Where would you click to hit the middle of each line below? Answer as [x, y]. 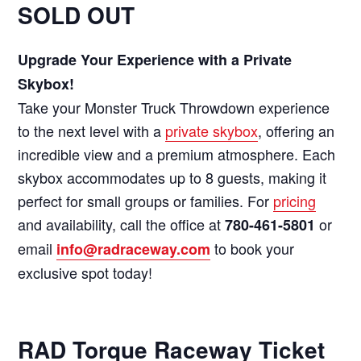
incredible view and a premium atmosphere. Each [177, 154]
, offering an [297, 130]
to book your [253, 248]
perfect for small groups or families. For [146, 200]
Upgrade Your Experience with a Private [155, 59]
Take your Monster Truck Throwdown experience [174, 107]
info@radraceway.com [134, 249]
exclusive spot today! [85, 272]
